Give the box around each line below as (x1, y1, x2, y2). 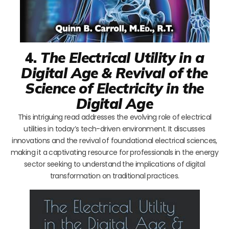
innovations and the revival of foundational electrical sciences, (12, 135, 217, 146)
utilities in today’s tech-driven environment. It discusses (24, 123, 205, 134)
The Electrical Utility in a (40, 48, 204, 66)
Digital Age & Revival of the (21, 63, 208, 82)
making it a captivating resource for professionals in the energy (10, 147, 219, 157)
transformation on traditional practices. (50, 170, 179, 181)
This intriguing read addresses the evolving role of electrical (17, 111, 212, 122)
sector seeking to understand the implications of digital (24, 158, 205, 169)
